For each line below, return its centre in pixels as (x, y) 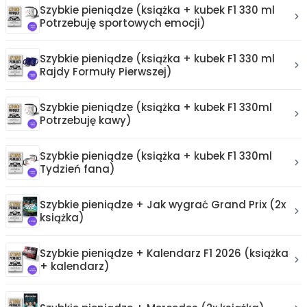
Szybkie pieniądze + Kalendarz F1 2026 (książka (164, 253)
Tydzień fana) (77, 169)
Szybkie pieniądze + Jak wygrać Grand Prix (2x (163, 204)
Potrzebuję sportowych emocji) (123, 23)
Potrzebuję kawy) (86, 120)
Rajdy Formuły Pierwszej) (106, 71)
